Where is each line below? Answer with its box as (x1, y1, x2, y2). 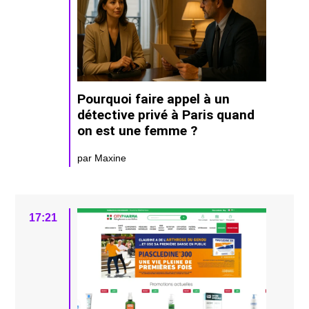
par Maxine (77, 152, 127, 164)
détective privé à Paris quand (77, 107, 255, 123)
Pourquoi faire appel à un (77, 91, 230, 108)
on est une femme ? (77, 123, 198, 139)
